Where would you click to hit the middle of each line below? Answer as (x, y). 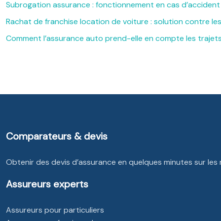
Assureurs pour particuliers (55, 210)
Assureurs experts (47, 184)
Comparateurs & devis (57, 136)
